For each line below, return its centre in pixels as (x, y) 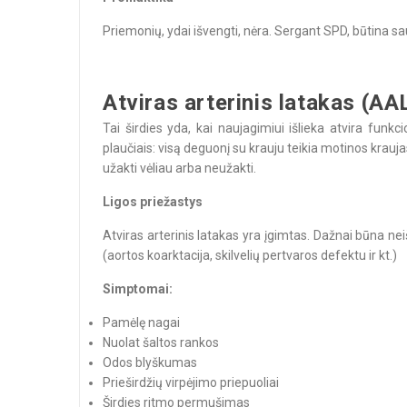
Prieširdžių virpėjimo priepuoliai (192, 382)
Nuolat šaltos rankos (162, 342)
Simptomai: (139, 289)
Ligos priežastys (153, 202)
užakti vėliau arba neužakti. (179, 168)
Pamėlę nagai (143, 323)
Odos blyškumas (151, 362)
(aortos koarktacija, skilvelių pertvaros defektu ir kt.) (250, 255)
